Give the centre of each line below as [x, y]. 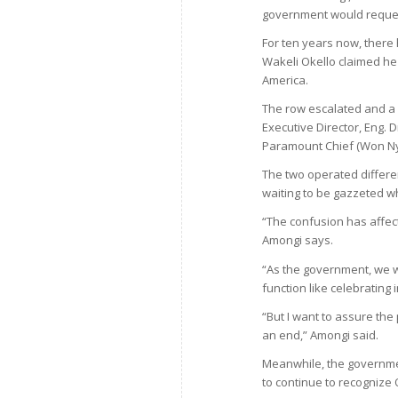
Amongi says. [298, 240]
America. [286, 80]
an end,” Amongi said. [321, 334]
